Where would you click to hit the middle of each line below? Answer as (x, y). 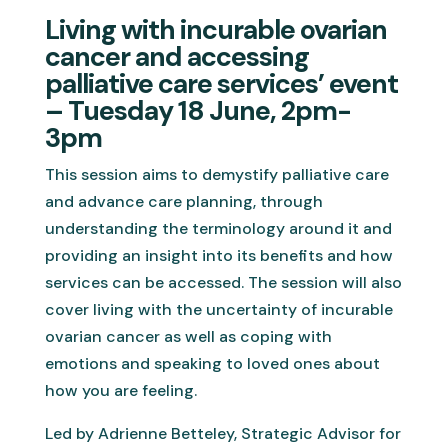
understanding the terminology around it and (218, 228)
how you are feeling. (120, 390)
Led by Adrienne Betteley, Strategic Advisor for (222, 433)
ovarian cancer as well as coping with (188, 336)
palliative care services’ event (221, 83)
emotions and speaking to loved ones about (212, 363)
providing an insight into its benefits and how (218, 255)
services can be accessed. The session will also (223, 282)
